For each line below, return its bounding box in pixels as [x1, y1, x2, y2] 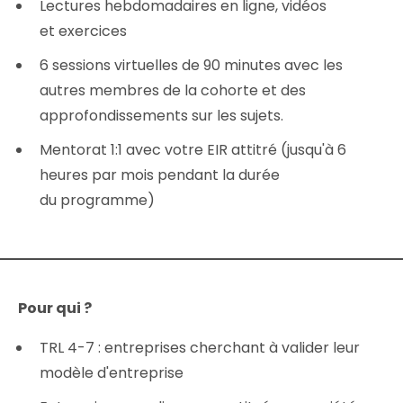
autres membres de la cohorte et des [40, 79, 307, 101]
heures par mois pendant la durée [40, 164, 281, 185]
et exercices [40, 20, 128, 41]
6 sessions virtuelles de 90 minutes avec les [40, 54, 344, 76]
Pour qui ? [18, 297, 93, 318]
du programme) [40, 189, 156, 210]
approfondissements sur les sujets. [40, 104, 284, 126]
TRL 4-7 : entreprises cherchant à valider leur [40, 336, 361, 358]
